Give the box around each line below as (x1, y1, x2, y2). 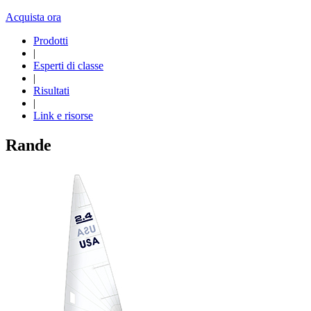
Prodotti (33, 35, 68, 47)
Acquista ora (6, 11, 61, 24)
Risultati (33, 85, 69, 97)
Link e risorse (33, 110, 93, 122)
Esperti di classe (33, 60, 103, 72)
